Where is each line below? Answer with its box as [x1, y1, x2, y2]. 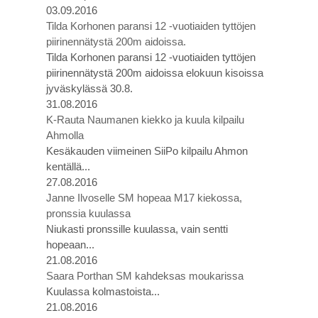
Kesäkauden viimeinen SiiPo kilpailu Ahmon [46, 145, 248, 157]
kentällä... [46, 160, 90, 172]
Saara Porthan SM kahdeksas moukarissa [46, 270, 243, 282]
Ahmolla [46, 129, 84, 141]
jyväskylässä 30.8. [46, 82, 133, 94]
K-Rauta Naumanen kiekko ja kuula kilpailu [46, 114, 244, 126]
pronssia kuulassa [46, 207, 131, 219]
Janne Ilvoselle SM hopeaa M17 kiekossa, [46, 192, 242, 204]
